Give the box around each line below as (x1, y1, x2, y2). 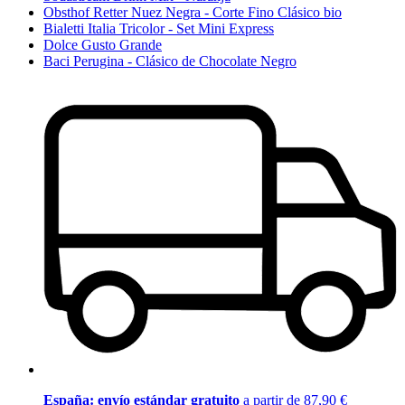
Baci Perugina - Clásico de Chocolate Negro (43, 52, 297, 69)
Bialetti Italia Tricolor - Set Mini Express (43, 20, 274, 36)
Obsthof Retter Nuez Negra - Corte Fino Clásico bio (43, 4, 342, 20)
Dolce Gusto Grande (43, 36, 162, 52)
